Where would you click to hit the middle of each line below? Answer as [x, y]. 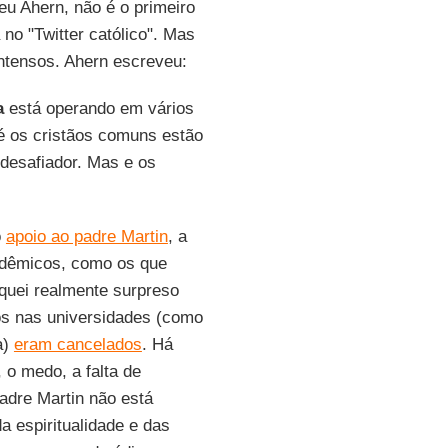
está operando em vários [98, 108]
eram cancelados [77, 344]
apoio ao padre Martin [86, 236]
